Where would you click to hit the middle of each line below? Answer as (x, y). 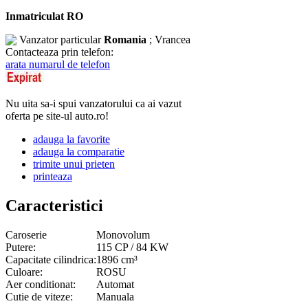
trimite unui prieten (74, 164)
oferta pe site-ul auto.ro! (57, 115)
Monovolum (123, 234)
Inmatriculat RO (44, 16)
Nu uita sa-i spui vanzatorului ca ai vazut (93, 103)
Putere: (21, 247)
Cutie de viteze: (39, 296)
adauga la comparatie (79, 151)
